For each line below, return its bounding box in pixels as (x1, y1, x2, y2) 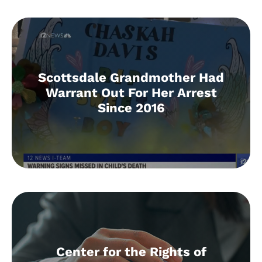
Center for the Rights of (56, 244, 206, 259)
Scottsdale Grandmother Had (38, 70, 224, 85)
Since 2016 (97, 100, 165, 115)
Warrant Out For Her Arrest (45, 85, 217, 100)
